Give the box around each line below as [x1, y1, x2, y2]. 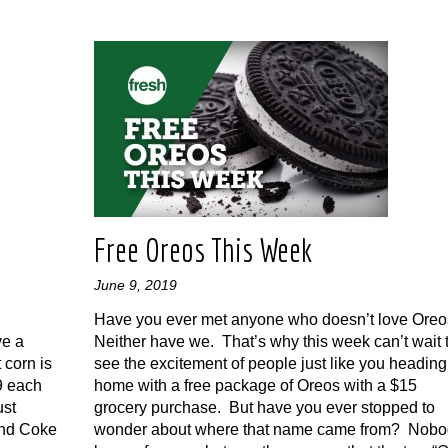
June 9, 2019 [94, 277, 177, 293]
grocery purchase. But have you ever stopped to [94, 399, 435, 416]
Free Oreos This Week [94, 232, 312, 268]
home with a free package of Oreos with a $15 [94, 377, 417, 394]
